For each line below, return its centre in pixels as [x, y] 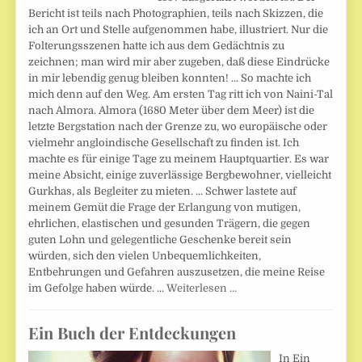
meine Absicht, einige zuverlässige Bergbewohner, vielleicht [180, 175]
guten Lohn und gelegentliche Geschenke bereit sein [160, 240]
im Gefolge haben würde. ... [98, 288]
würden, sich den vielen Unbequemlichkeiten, [145, 256]
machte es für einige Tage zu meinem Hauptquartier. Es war [179, 159]
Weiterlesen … [202, 288]
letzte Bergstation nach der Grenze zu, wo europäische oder [178, 127]
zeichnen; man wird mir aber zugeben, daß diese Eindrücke [179, 62]
